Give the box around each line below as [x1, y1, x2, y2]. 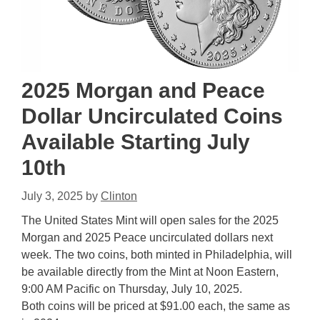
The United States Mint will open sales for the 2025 [21, 214, 279, 227]
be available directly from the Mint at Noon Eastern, [21, 266, 279, 279]
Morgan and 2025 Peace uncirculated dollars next [21, 231, 273, 244]
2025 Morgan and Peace [21, 79, 265, 103]
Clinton [101, 190, 137, 203]
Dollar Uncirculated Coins [21, 104, 283, 129]
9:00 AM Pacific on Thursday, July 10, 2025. [21, 283, 242, 296]
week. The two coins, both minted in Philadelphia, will [21, 249, 292, 261]
